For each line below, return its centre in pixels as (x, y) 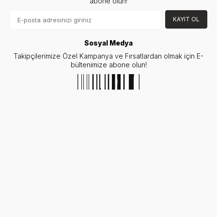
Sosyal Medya (108, 43)
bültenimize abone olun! (108, 64)
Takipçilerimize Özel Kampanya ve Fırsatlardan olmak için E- (108, 56)
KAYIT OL (186, 19)
